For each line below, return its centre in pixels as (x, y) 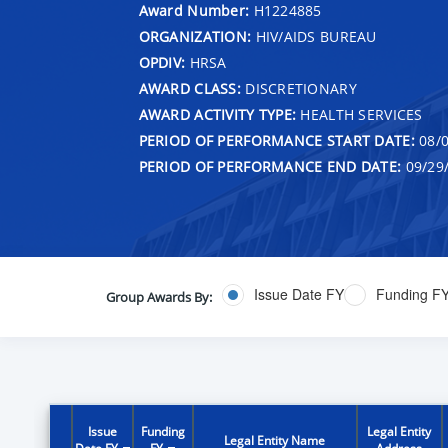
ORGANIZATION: (195, 36)
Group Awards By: (158, 296)
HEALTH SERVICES (359, 114)
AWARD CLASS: (189, 88)
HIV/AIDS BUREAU (314, 36)
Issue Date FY (298, 294)
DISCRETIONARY (298, 88)
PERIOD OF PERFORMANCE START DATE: (276, 140)
